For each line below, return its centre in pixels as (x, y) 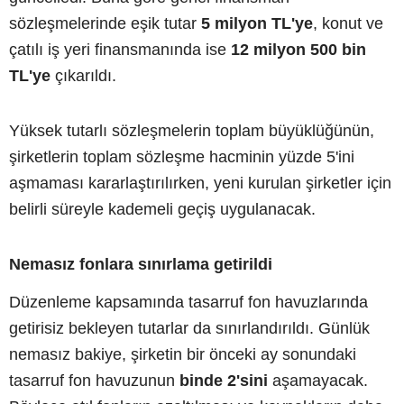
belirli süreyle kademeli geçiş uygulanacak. (162, 209)
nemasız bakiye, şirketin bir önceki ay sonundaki (183, 354)
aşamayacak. (318, 380)
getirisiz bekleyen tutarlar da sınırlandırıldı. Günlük (189, 328)
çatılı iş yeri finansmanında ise (120, 49)
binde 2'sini (224, 380)
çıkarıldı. (83, 75)
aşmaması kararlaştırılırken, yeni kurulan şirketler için (200, 183)
